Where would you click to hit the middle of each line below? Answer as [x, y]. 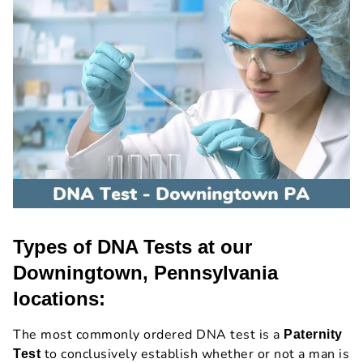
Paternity [313, 335]
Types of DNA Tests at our [132, 247]
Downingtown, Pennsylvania [145, 273]
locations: [59, 299]
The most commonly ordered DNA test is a [148, 335]
